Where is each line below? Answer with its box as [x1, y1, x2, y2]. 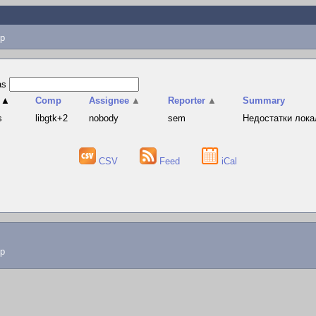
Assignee [89, 95, 130, 106]
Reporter [168, 95, 206, 106]
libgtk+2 [35, 113, 68, 123]
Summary [243, 95, 286, 106]
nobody [89, 113, 119, 123]
